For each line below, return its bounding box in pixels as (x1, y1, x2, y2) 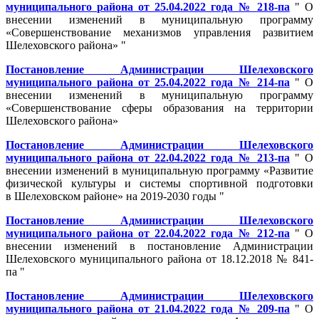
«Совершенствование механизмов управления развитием (6, 26, 313, 38)
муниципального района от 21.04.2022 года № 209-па (6, 302, 290, 315)
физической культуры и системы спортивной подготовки (6, 177, 313, 189)
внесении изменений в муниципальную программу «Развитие (6, 164, 313, 177)
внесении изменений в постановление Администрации (6, 239, 313, 252)
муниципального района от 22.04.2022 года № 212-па (6, 226, 290, 239)
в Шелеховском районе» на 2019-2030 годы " (6, 189, 224, 202)
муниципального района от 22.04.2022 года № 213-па (6, 151, 290, 164)
